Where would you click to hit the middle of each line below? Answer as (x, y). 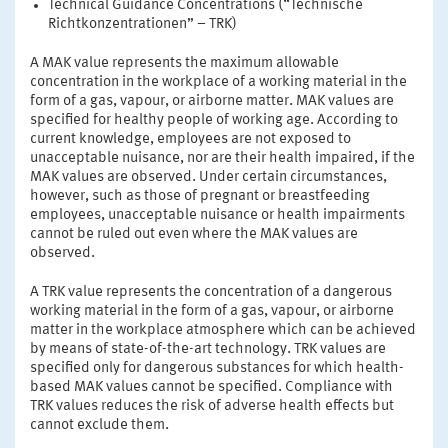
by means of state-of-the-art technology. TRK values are (208, 349)
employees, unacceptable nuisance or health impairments (217, 215)
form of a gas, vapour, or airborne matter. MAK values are (212, 101)
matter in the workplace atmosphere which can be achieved (223, 330)
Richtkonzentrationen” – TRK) (142, 24)
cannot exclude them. (99, 425)
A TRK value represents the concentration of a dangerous (211, 292)
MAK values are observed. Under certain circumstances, (208, 177)
